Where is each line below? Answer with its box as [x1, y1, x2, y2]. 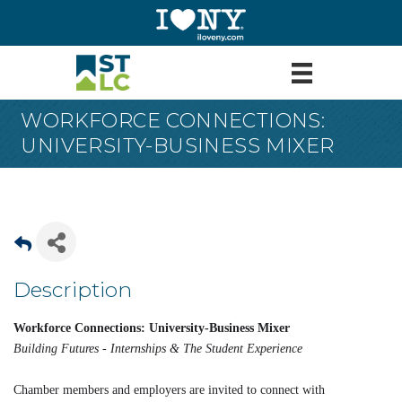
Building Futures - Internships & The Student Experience [13, 342, 302, 356]
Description [13, 277, 132, 303]
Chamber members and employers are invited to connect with [13, 383, 325, 398]
